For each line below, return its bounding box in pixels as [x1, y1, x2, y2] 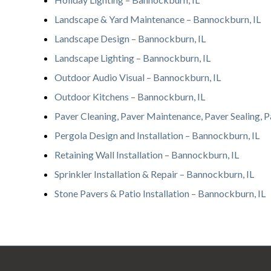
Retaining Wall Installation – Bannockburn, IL [54, 149, 239, 161]
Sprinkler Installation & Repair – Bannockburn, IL [54, 168, 254, 180]
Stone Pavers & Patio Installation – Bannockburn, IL [54, 188, 266, 200]
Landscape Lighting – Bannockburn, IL [54, 52, 211, 64]
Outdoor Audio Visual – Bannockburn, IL [54, 71, 221, 83]
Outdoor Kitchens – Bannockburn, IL [54, 91, 205, 103]
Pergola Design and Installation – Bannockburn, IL [54, 129, 260, 142]
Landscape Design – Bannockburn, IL [54, 33, 206, 45]
